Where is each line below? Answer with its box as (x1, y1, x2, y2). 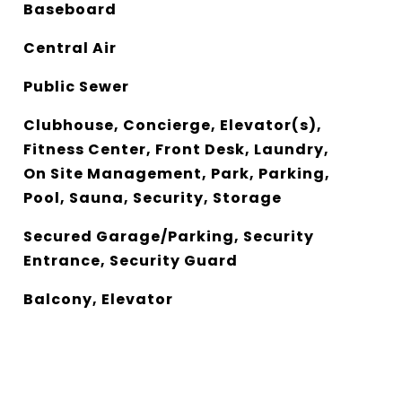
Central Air (22, 38, 117, 58)
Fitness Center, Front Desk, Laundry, (22, 139, 329, 160)
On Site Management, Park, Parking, (22, 163, 330, 184)
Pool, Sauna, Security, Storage (22, 188, 282, 208)
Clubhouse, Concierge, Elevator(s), (22, 115, 322, 135)
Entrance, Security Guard (22, 250, 238, 271)
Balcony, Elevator (22, 289, 173, 310)
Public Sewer (22, 76, 129, 97)
